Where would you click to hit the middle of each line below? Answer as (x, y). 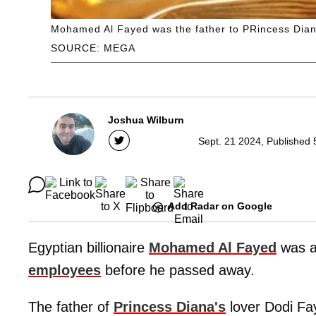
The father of (71, 306)
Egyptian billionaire (89, 247)
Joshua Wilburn (146, 120)
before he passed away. (178, 270)
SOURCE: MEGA (93, 48)
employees (65, 270)
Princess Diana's (170, 306)
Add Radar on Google (220, 206)
